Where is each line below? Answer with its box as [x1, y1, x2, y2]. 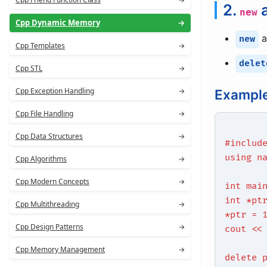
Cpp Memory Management [15, 244, 105, 254]
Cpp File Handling [15, 108, 73, 119]
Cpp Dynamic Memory [15, 17, 100, 28]
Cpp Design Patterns [15, 222, 83, 232]
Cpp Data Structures [15, 131, 83, 141]
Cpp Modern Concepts [15, 176, 89, 187]
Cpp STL [15, 63, 42, 73]
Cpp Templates [15, 41, 65, 51]
